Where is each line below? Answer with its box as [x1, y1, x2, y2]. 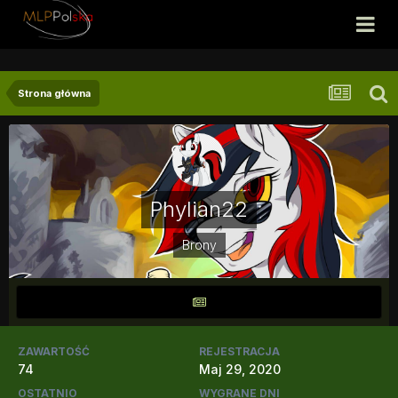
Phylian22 [150, 196, 248, 222]
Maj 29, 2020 [199, 362, 281, 377]
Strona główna [18, 87, 91, 99]
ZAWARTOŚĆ [18, 345, 90, 358]
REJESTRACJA [199, 345, 280, 358]
